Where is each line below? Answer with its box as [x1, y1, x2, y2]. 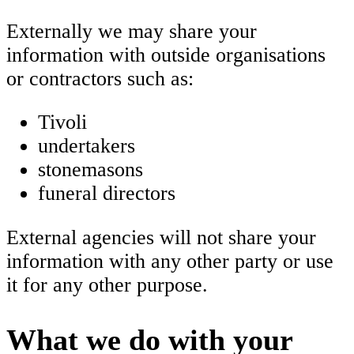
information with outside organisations [6, 43, 326, 66]
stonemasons [38, 158, 143, 182]
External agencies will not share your [6, 225, 316, 249]
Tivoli [38, 111, 92, 134]
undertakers [38, 134, 135, 158]
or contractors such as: [6, 66, 194, 90]
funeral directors [38, 182, 175, 205]
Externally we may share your [6, 19, 257, 43]
